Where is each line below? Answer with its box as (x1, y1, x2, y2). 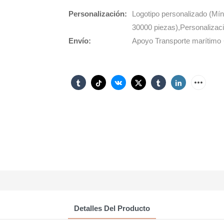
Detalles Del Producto (74, 203, 150, 212)
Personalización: (68, 9, 127, 18)
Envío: (68, 36, 91, 45)
